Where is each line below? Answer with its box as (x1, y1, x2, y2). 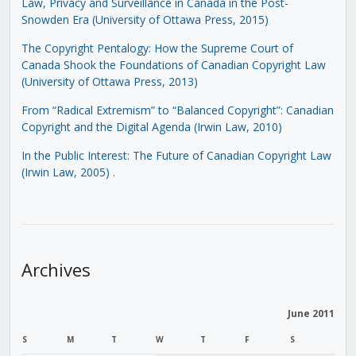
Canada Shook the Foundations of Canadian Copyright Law (21, 56, 326, 72)
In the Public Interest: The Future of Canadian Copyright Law (21, 147, 331, 163)
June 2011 (287, 306, 335, 320)
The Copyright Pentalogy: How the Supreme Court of (21, 40, 293, 56)
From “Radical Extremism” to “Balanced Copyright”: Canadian (21, 102, 334, 118)
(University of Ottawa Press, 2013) (21, 73, 198, 89)
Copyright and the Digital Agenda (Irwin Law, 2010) (21, 118, 282, 134)
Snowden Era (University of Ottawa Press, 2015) (21, 11, 269, 27)
